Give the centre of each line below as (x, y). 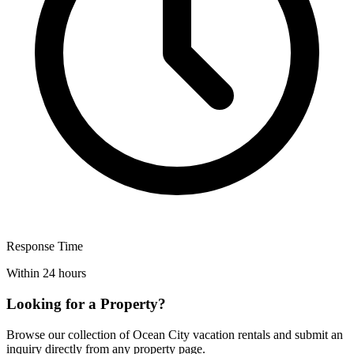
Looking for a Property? (86, 303)
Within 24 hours (46, 273)
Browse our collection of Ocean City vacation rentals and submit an (175, 334)
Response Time (45, 247)
